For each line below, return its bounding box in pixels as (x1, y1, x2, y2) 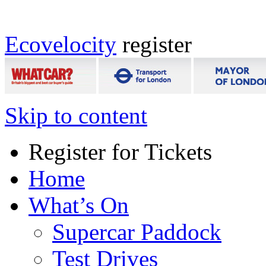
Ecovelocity (5, 31, 116, 57)
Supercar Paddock (52, 219, 221, 245)
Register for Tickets (28, 139, 212, 164)
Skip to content (5, 103, 147, 128)
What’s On (28, 192, 129, 218)
